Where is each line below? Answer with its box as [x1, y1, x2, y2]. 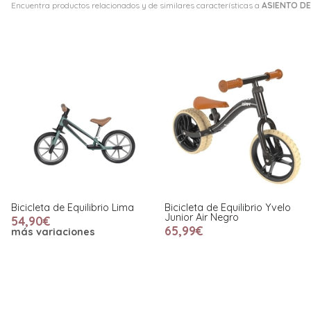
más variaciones [11, 226, 95, 239]
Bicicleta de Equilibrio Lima [11, 201, 134, 215]
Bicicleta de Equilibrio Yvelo [164, 201, 291, 215]
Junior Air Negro [164, 211, 239, 224]
